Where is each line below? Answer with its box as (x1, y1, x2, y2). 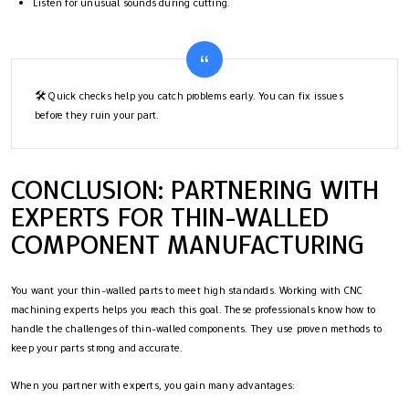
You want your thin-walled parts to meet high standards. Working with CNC (11, 283, 363, 299)
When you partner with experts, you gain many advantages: (11, 378, 296, 393)
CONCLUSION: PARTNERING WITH (11, 172, 380, 208)
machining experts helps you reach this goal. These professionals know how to (11, 302, 376, 318)
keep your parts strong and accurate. (11, 341, 184, 356)
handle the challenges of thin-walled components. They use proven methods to (11, 321, 383, 337)
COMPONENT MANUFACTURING (11, 226, 365, 263)
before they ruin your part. (35, 108, 160, 123)
